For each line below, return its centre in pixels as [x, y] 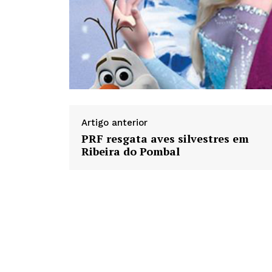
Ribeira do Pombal [131, 151]
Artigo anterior [114, 123]
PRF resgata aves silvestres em [165, 139]
